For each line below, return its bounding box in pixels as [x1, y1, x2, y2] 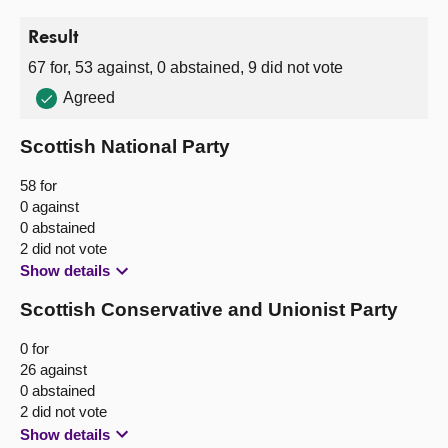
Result [28, 28, 79, 47]
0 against [20, 197, 79, 215]
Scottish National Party [20, 135, 230, 157]
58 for [20, 176, 57, 194]
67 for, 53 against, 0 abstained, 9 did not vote [28, 58, 343, 76]
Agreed [63, 88, 115, 106]
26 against [20, 361, 87, 379]
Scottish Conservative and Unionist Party [20, 299, 398, 321]
